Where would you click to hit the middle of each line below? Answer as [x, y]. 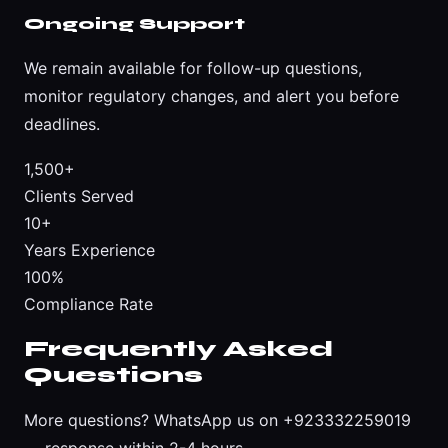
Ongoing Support [134, 23]
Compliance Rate [88, 303]
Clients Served [79, 195]
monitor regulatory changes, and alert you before [211, 95]
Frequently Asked [178, 349]
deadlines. [62, 123]
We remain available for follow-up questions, [193, 67]
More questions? [89, 420]
